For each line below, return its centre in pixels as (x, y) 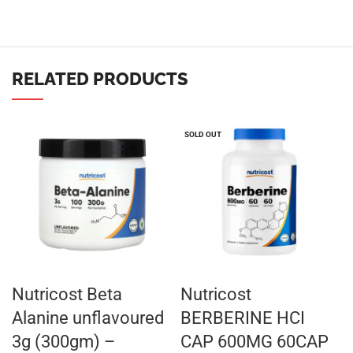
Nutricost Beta (67, 294)
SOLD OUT (203, 134)
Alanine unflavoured (88, 318)
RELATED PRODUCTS (100, 79)
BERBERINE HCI (243, 318)
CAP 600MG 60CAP (255, 342)
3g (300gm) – (63, 342)
